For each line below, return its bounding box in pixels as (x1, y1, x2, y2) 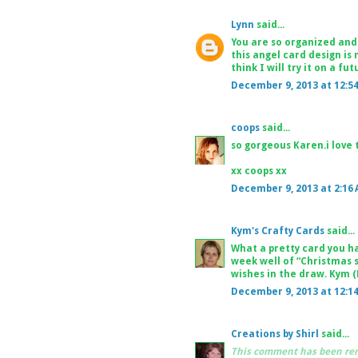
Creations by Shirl (231, 328, 319, 340)
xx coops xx (231, 165, 287, 177)
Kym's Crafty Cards (231, 225, 324, 237)
